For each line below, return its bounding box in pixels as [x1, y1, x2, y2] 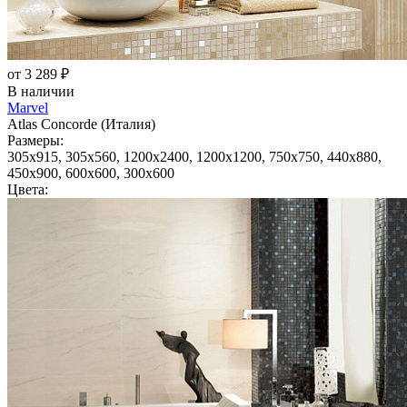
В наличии [7, 83, 74, 99]
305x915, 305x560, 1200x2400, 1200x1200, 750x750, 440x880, [7, 148, 382, 164]
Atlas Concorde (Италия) [7, 115, 155, 132]
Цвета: [7, 181, 48, 197]
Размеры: [7, 132, 64, 148]
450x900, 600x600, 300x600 [7, 164, 174, 181]
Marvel [7, 99, 48, 115]
